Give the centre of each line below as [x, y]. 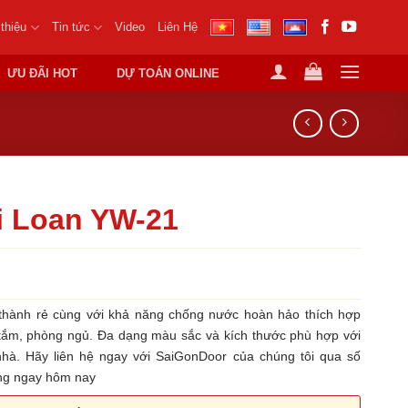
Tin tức [71, 27]
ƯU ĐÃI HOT [43, 73]
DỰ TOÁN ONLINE [168, 73]
